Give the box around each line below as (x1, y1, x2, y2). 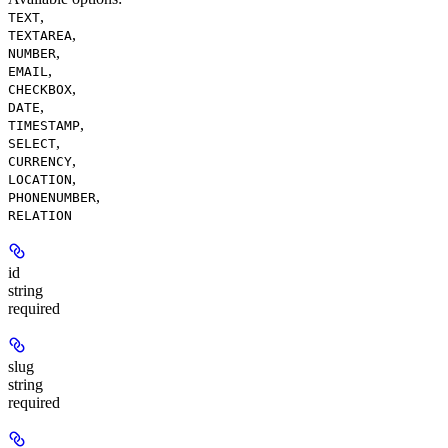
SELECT (8, 135, 56, 151)
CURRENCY (8, 153, 72, 169)
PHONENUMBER (8, 189, 96, 205)
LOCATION (8, 171, 72, 187)
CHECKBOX (8, 81, 72, 97)
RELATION (8, 207, 72, 223)
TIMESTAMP (8, 117, 80, 133)
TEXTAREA (8, 27, 72, 43)
